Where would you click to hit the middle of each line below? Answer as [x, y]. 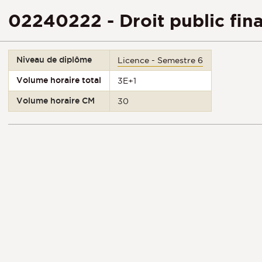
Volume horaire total [59, 80]
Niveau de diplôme [54, 60]
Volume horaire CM [56, 101]
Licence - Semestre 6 [161, 60]
